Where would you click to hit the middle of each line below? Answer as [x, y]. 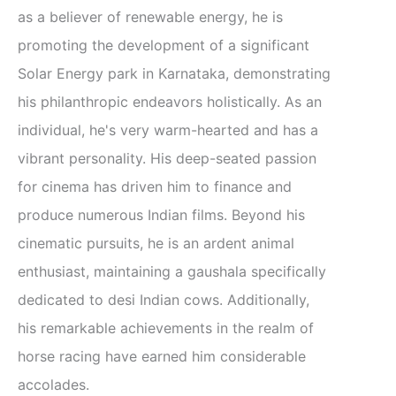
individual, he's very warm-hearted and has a [168, 130]
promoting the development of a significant [164, 46]
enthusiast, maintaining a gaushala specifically [172, 272]
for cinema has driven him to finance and [155, 187]
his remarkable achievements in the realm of [166, 328]
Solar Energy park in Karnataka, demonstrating [174, 74]
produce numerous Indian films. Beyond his [161, 215]
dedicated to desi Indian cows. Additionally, [164, 300]
